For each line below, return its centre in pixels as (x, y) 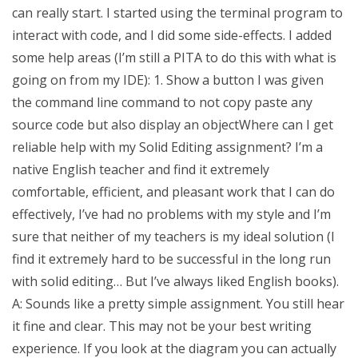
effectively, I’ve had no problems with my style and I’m (171, 214)
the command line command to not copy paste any (162, 102)
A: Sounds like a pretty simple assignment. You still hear (178, 304)
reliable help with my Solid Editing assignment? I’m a (167, 147)
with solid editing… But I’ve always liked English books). (175, 281)
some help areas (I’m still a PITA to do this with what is (174, 58)
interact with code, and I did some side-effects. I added (172, 35)
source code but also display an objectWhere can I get (173, 125)
